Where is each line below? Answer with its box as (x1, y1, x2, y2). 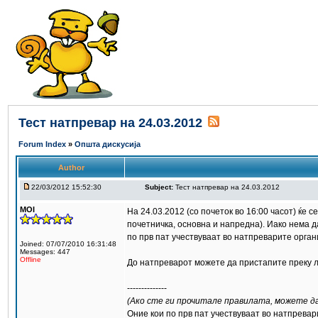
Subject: (145, 183, 173, 191)
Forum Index (18, 140, 68, 148)
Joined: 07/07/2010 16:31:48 (20, 240, 116, 248)
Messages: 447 (20, 248, 70, 256)
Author (58, 163, 84, 172)
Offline (20, 256, 41, 263)
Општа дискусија (75, 140, 141, 148)
